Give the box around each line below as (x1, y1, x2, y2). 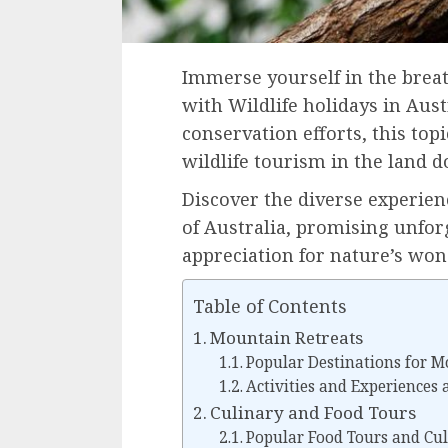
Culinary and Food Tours (210, 400, 417, 424)
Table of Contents (193, 293, 347, 318)
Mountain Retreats (210, 325, 364, 349)
